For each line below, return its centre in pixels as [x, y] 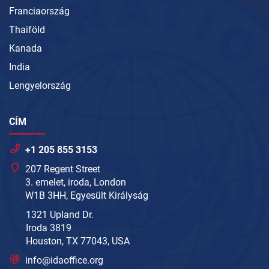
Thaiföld [27, 30]
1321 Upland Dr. [60, 215]
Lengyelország [40, 86]
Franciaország [39, 11]
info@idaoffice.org [65, 261]
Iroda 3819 [49, 228]
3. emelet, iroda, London [76, 183]
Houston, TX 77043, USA [78, 241]
